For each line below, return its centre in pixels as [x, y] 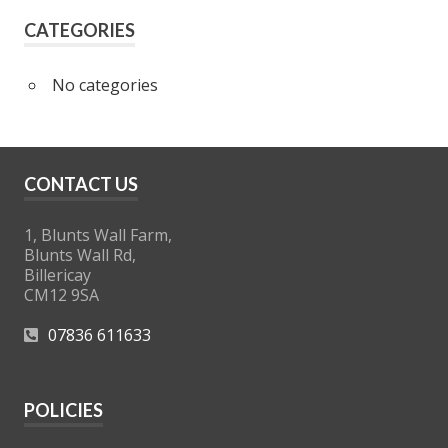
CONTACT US [81, 183]
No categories [104, 84]
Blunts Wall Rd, [80, 254]
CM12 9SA [61, 294]
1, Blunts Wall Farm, [98, 234]
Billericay [57, 274]
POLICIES [63, 409]
